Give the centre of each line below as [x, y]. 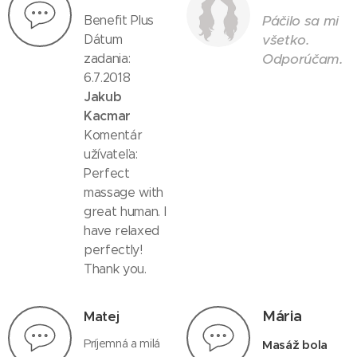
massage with [124, 192]
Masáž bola [295, 345]
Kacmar [108, 116]
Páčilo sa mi [301, 21]
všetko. [286, 40]
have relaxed [122, 231]
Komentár [113, 135]
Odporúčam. [303, 59]
